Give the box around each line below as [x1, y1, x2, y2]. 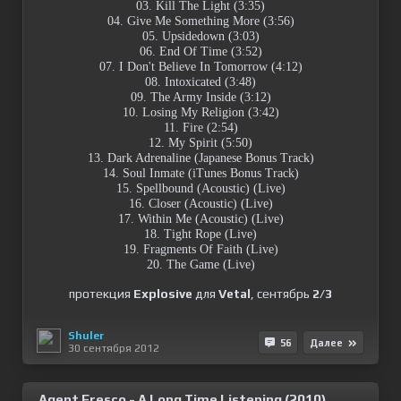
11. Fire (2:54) [163, 121, 238, 134]
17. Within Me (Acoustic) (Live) [117, 212, 284, 226]
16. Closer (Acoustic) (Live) [128, 197, 273, 210]
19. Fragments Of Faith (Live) [123, 243, 278, 256]
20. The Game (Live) [146, 258, 255, 271]
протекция [69, 286, 133, 301]
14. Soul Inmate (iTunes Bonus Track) [102, 166, 299, 180]
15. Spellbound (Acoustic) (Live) [115, 182, 286, 195]
